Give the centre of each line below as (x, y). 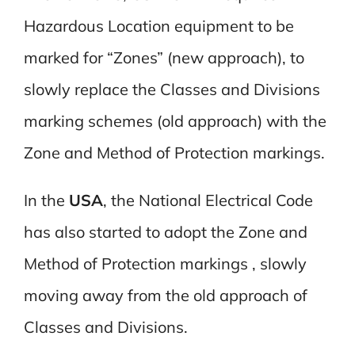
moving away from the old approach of (165, 295)
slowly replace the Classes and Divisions (172, 89)
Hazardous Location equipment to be (158, 25)
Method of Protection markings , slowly (165, 263)
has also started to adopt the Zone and (165, 231)
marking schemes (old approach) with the (175, 120)
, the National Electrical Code (208, 200)
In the (46, 200)
